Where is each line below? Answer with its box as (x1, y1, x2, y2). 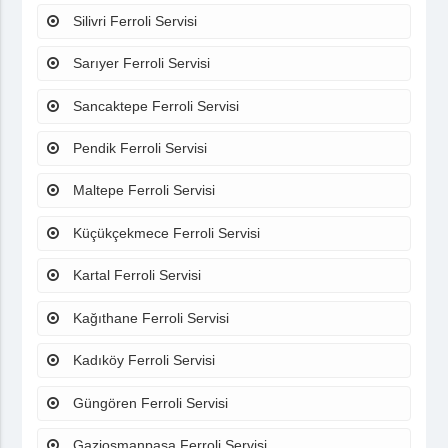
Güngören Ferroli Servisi (69, 394, 229, 411)
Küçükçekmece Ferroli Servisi (69, 224, 261, 241)
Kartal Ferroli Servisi (69, 267, 202, 284)
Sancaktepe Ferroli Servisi (69, 97, 240, 114)
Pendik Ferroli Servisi (69, 139, 208, 156)
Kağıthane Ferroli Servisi (69, 309, 230, 326)
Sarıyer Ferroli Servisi (69, 55, 211, 72)
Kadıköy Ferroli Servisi (69, 352, 216, 369)
